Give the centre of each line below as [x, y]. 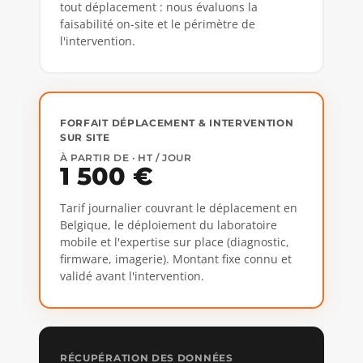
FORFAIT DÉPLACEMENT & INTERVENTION [177, 123]
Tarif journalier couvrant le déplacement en [179, 207]
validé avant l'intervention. [132, 275]
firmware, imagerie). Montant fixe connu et [176, 258]
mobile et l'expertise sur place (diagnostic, [175, 241]
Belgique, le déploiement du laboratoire [169, 224]
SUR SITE [85, 137]
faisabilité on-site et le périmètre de [158, 23]
